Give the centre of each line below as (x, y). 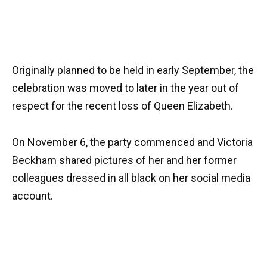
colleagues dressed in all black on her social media (131, 178)
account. (32, 196)
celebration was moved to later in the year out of (125, 88)
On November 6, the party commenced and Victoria (132, 142)
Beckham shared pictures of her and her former (124, 160)
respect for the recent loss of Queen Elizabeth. (122, 106)
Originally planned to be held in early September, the (133, 70)
